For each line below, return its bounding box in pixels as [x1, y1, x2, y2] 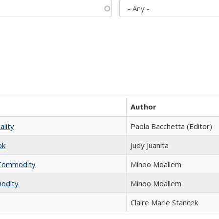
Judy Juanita [131, 140, 169, 150]
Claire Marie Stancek [131, 197, 198, 207]
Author [131, 102, 156, 111]
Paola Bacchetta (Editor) [131, 121, 212, 131]
